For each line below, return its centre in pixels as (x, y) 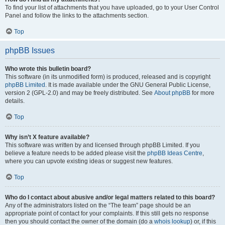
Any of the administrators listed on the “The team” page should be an (98, 205)
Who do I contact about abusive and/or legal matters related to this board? (110, 197)
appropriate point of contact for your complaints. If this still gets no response (107, 213)
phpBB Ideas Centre (175, 153)
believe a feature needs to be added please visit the (76, 153)
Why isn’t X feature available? (47, 137)
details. (15, 101)
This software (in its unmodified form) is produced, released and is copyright (108, 77)
